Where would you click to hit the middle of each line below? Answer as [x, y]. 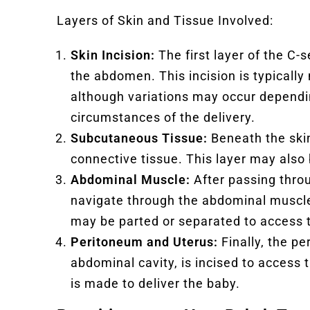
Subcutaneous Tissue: [139, 138]
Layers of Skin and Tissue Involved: [165, 20]
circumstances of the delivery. [163, 117]
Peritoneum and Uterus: [144, 241]
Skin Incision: [113, 55]
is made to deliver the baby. [155, 283]
